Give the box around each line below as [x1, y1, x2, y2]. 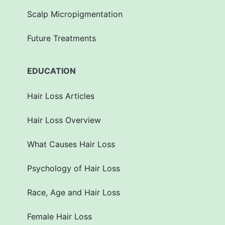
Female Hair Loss [27, 211, 92, 222]
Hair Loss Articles [27, 91, 94, 101]
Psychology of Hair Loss [27, 163, 120, 174]
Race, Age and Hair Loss [27, 187, 120, 198]
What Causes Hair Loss [27, 139, 115, 150]
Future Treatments [27, 33, 96, 44]
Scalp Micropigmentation [27, 9, 123, 20]
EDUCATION [27, 66, 76, 76]
